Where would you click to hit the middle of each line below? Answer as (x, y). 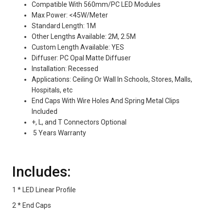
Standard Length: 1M (64, 26)
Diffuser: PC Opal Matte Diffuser (81, 58)
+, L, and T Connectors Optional (79, 122)
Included (45, 111)
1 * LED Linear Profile (44, 190)
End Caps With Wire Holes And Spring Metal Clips (106, 100)
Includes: (41, 171)
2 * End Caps (32, 205)
